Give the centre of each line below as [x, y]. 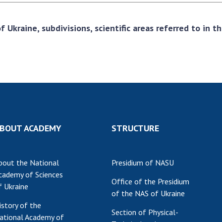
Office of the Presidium [150, 181]
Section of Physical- [145, 212]
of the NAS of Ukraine [148, 193]
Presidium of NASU [143, 163]
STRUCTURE [135, 128]
